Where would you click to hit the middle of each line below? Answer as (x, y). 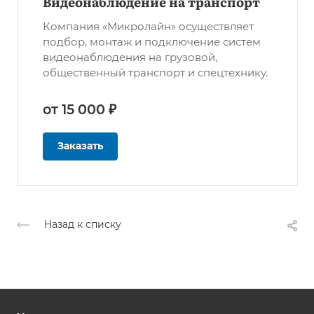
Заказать (80, 146)
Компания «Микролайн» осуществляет (148, 27)
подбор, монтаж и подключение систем (152, 42)
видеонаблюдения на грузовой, (130, 57)
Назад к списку (83, 225)
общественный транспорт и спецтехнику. (155, 73)
